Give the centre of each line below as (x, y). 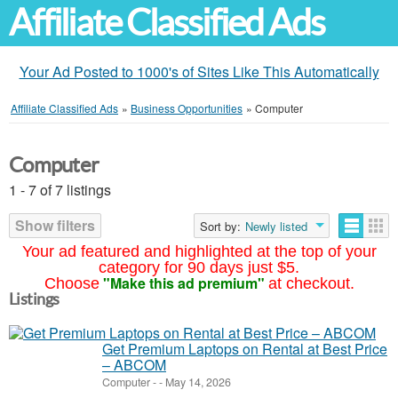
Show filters (55, 225)
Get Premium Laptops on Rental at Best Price (245, 349)
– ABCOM (134, 365)
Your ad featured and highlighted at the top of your (199, 251)
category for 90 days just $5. (199, 267)
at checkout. (311, 283)
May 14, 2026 (197, 382)
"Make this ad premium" (183, 283)
